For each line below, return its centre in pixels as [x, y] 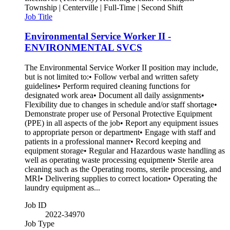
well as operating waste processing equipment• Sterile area [119, 160]
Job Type [40, 224]
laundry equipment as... [62, 188]
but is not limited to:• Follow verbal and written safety [112, 77]
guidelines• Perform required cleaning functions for [107, 86]
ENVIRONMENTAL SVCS [83, 48]
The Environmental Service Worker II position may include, [121, 68]
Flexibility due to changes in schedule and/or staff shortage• [121, 104]
